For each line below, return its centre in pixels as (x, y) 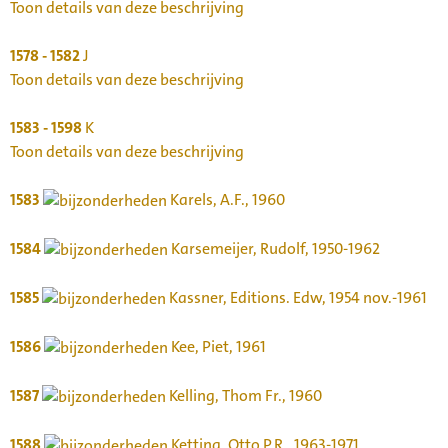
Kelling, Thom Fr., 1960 (244, 395)
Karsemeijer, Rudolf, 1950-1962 (274, 248)
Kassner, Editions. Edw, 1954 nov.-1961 (296, 297)
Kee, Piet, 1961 (217, 346)
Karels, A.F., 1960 (226, 199)
